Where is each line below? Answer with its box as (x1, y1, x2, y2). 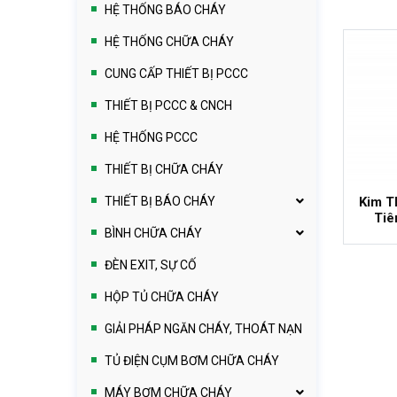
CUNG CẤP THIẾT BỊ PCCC (105, 66, 248, 81)
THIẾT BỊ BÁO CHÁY (105, 193, 215, 208)
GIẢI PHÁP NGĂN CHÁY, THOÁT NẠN (105, 321, 302, 336)
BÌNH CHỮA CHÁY (105, 225, 202, 240)
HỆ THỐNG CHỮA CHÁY (105, 34, 234, 49)
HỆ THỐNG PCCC (105, 129, 198, 144)
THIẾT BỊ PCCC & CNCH (105, 97, 232, 113)
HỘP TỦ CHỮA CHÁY (105, 289, 219, 304)
